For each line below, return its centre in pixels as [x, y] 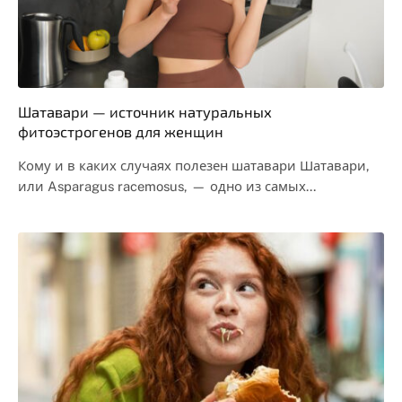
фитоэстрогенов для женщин [121, 131]
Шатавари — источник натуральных [145, 111]
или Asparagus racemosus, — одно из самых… [167, 186]
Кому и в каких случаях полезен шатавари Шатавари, [194, 165]
